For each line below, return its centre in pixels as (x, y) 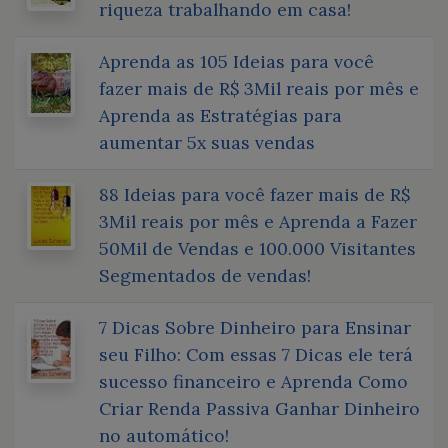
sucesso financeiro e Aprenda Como (253, 381)
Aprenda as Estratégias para (220, 115)
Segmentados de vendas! (205, 275)
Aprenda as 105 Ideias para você (236, 61)
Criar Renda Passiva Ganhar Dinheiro (259, 408)
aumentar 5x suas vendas (207, 142)
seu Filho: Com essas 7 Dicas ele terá (256, 354)
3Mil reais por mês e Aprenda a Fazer (258, 221)
